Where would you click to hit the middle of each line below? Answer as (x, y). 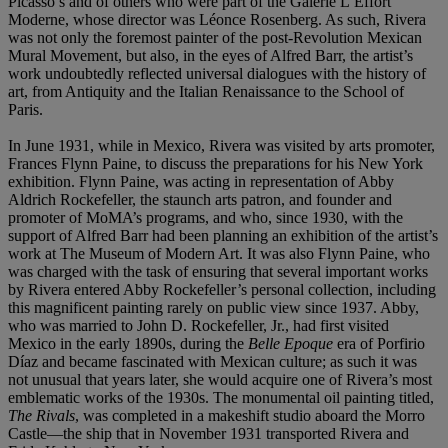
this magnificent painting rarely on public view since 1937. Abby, (213, 307)
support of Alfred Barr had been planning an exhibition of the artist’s (223, 235)
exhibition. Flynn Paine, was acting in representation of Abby (201, 181)
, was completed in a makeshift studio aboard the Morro (250, 415)
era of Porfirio (379, 343)
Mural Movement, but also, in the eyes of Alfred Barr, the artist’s (210, 55)
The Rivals (41, 415)
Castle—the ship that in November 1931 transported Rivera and (208, 433)
